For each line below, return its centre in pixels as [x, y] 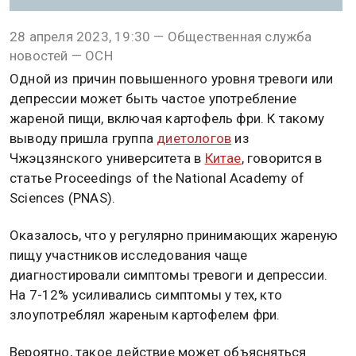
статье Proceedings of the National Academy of [157, 178]
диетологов [194, 138]
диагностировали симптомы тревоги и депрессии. [169, 275]
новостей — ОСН [61, 56]
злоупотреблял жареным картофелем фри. [145, 315]
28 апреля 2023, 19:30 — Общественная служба [161, 37]
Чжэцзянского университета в [107, 158]
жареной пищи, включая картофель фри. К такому [167, 118]
